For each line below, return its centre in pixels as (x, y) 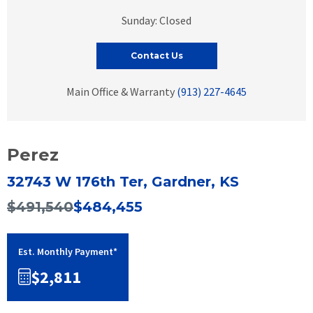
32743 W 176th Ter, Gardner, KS (123, 181)
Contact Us (156, 55)
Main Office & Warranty (121, 91)
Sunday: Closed (156, 20)
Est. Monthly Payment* (68, 251)
